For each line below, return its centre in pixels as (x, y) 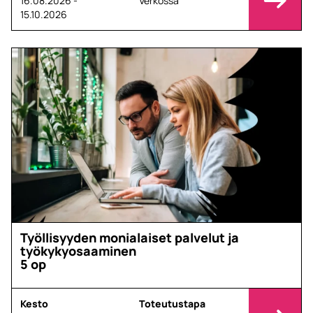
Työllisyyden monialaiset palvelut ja (130, 237)
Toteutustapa (172, 303)
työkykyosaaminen (78, 250)
